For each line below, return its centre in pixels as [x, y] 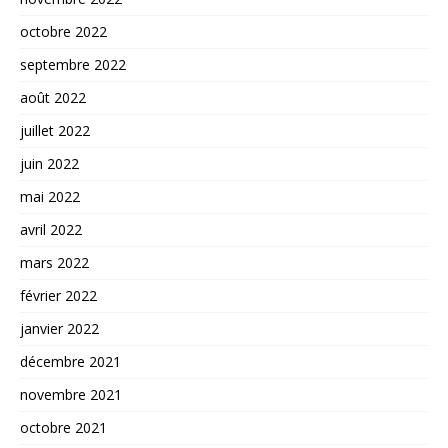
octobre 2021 [63, 428]
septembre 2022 [73, 65]
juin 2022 [49, 164]
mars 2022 [54, 263]
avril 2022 [51, 230]
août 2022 [53, 98]
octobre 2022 [63, 32]
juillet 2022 [55, 131]
